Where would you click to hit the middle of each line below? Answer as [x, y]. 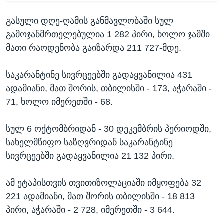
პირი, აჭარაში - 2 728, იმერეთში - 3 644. [90, 210]
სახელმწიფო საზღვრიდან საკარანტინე [89, 142]
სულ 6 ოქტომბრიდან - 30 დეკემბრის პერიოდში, [109, 129]
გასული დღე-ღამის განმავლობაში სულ [90, 21]
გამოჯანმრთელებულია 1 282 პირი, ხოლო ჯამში [108, 34]
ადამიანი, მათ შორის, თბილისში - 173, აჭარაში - [109, 88]
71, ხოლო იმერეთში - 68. [59, 102]
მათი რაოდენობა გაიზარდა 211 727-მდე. [94, 48]
